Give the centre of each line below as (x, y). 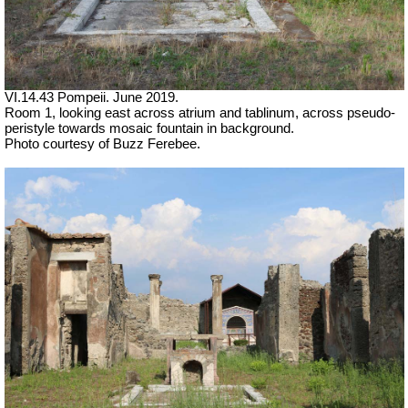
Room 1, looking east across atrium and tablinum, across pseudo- (200, 112)
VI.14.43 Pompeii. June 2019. (92, 97)
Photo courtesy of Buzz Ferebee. (102, 143)
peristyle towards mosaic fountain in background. (149, 128)
